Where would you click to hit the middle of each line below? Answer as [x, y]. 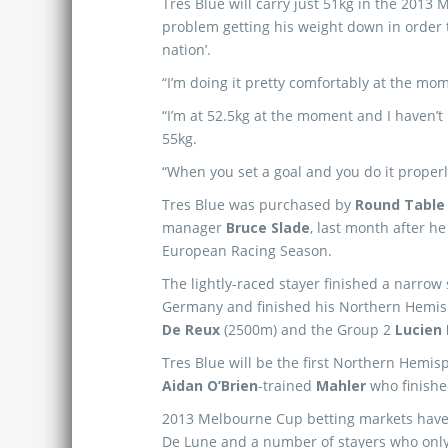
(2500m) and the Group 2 [307, 329]
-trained [287, 385]
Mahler [341, 385]
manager [194, 227]
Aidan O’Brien [210, 385]
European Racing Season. [247, 250]
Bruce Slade [268, 227]
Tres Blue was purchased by [258, 204]
